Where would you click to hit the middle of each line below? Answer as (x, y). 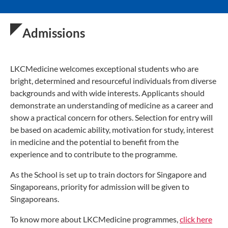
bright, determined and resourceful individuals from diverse (113, 81)
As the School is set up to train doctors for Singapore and (108, 174)
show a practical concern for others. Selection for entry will (111, 117)
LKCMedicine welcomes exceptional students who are (104, 68)
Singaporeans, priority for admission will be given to (100, 187)
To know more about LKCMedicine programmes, (95, 219)
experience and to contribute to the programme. (94, 154)
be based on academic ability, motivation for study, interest (112, 130)
